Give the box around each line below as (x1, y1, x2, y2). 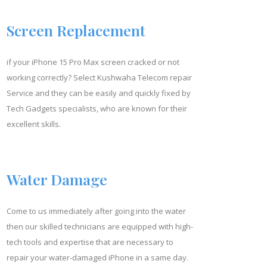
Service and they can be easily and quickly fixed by (6, 87, 191, 98)
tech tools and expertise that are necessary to (6, 236, 173, 247)
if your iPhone (6, 56, 59, 67)
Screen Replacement (6, 20, 145, 40)
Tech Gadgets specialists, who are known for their (6, 103, 187, 114)
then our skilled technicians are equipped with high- (6, 221, 193, 232)
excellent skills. (6, 118, 61, 129)
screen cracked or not (100, 56, 179, 67)
